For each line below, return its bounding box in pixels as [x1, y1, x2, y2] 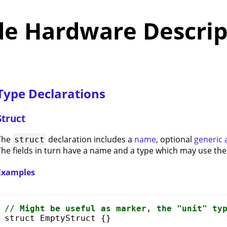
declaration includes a [46, 134, 135, 145]
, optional [156, 134, 195, 145]
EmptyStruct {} [34, 213, 111, 223]
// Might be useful [4, 203, 101, 213]
